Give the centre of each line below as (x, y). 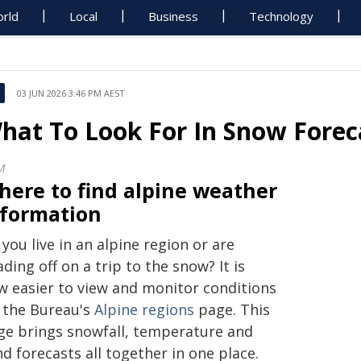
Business (174, 16)
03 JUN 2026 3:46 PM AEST (71, 93)
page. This (232, 309)
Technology (282, 16)
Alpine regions (144, 309)
